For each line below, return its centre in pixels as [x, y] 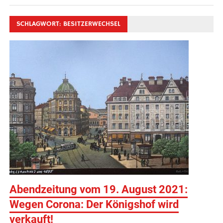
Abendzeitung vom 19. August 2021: [99, 190]
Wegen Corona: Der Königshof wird [94, 205]
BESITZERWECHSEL [92, 24]
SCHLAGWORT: [40, 24]
